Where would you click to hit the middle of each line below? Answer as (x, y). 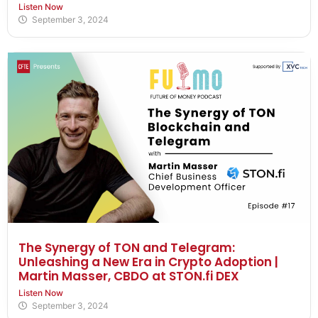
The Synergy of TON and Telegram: (127, 247)
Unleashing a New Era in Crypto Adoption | (148, 262)
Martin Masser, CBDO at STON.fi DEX (129, 276)
